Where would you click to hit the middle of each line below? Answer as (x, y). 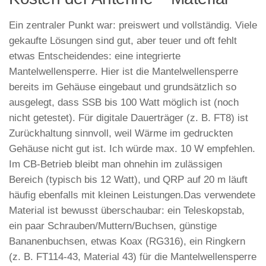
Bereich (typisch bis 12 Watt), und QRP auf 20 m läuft (128, 179)
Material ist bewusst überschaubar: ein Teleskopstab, (127, 210)
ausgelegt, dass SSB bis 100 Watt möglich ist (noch (124, 102)
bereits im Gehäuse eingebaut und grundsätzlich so (123, 87)
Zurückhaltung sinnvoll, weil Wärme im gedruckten (121, 133)
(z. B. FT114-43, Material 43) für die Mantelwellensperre (133, 256)
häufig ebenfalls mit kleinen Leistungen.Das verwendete (132, 195)
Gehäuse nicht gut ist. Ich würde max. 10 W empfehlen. (132, 148)
